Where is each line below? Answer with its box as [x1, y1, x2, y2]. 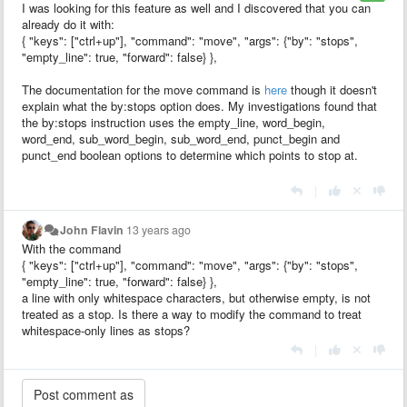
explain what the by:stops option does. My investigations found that [22, 96, 377, 114]
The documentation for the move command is [22, 80, 264, 98]
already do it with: [22, 15, 114, 33]
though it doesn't [287, 80, 377, 98]
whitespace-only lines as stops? [22, 321, 190, 339]
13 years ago [126, 221, 192, 238]
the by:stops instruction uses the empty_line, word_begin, [22, 113, 325, 131]
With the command [22, 239, 124, 257]
